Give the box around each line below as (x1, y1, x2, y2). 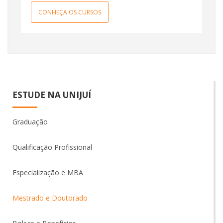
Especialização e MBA (12, 168, 83, 177)
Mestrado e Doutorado (12, 193, 88, 203)
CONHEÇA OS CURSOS (38, 8, 101, 16)
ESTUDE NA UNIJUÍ (12, 89, 91, 101)
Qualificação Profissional (12, 142, 92, 152)
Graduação (12, 117, 48, 126)
